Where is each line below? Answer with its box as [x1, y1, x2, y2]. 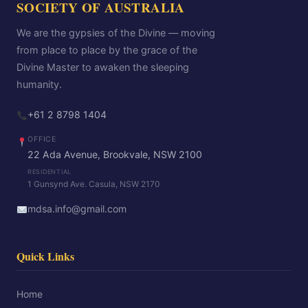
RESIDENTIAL [27, 168, 71, 175]
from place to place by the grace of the [16, 44, 197, 56]
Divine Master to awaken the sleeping [16, 61, 189, 73]
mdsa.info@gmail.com [27, 203, 127, 214]
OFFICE [27, 135, 57, 144]
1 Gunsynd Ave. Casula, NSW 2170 [27, 179, 160, 189]
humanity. [16, 78, 62, 90]
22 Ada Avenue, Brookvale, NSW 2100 [27, 148, 203, 160]
